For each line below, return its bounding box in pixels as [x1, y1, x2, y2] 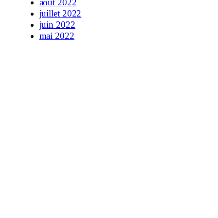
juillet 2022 [39, 8, 82, 19]
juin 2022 [39, 19, 75, 30]
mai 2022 [39, 31, 74, 41]
